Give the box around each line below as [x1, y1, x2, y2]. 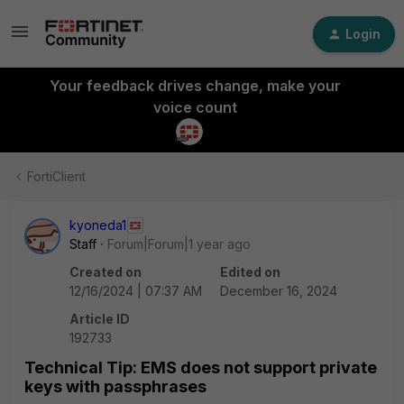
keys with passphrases [24, 377, 207, 396]
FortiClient [27, 169, 86, 184]
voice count [152, 98, 237, 116]
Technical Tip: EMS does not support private [24, 358, 377, 377]
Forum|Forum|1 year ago [107, 236, 251, 252]
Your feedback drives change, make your [49, 77, 341, 95]
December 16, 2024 [220, 283, 337, 298]
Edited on [220, 264, 280, 280]
